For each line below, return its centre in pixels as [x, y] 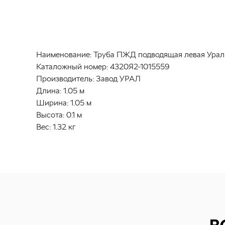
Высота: [50, 115]
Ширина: [52, 103]
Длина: [49, 91]
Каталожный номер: [72, 67]
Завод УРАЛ [118, 79]
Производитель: [65, 79]
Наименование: [64, 54]
